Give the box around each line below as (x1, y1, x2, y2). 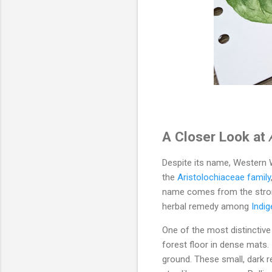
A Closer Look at (162, 129, 269, 145)
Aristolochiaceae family (177, 172, 271, 183)
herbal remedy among (162, 201, 251, 212)
